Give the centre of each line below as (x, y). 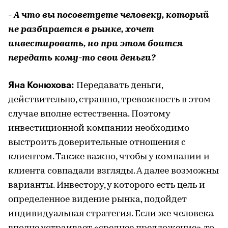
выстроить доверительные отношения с (97, 142)
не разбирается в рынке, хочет (81, 30)
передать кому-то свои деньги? (82, 58)
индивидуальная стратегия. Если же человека (111, 214)
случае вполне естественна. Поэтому (89, 114)
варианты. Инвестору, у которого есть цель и (107, 185)
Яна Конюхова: (42, 85)
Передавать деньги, (120, 85)
